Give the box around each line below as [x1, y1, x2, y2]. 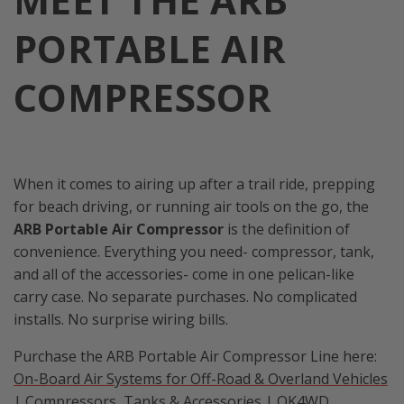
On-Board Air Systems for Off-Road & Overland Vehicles [14, 369, 388, 390]
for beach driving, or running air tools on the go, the [14, 197, 369, 217]
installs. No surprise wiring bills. [14, 309, 232, 330]
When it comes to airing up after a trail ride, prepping [14, 174, 375, 195]
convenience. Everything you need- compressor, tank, [14, 242, 374, 262]
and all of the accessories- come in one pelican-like [14, 264, 354, 285]
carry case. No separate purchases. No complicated [14, 287, 357, 308]
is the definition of [224, 219, 350, 240]
